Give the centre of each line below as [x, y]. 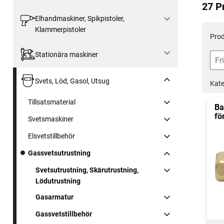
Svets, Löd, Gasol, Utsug [72, 81]
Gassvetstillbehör [64, 214]
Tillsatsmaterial [52, 102]
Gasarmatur [54, 197]
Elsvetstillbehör [51, 136]
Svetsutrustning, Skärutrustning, [87, 170]
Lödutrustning [58, 181]
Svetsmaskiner [51, 119]
